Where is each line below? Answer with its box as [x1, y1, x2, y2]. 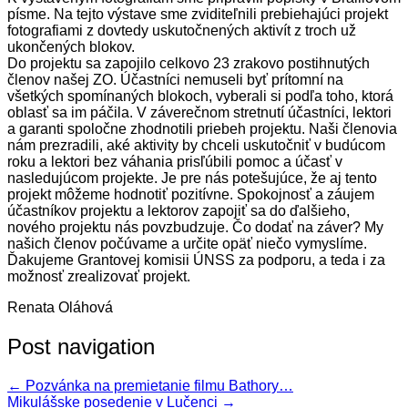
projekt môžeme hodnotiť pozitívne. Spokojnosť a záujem [7, 186, 374, 202]
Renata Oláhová [7, 299, 113, 315]
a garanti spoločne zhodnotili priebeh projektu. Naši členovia [7, 120, 397, 137]
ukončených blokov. [7, 38, 135, 55]
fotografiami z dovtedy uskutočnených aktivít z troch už [7, 22, 356, 38]
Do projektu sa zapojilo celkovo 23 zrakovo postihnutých [7, 55, 370, 71]
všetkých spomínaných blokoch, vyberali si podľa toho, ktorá [7, 87, 393, 104]
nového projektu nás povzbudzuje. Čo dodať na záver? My [7, 219, 383, 235]
